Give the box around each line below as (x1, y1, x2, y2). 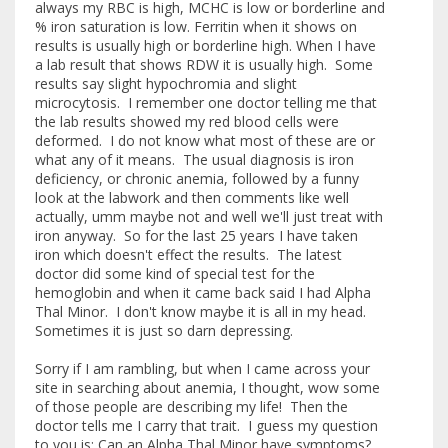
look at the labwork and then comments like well (35, 188, 349, 208)
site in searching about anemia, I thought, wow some (35, 378, 380, 398)
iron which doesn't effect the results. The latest (35, 245, 342, 265)
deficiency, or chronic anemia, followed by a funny (35, 169, 359, 189)
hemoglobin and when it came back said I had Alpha (35, 283, 371, 303)
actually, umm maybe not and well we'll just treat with (35, 207, 383, 227)
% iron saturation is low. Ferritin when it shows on (35, 17, 357, 37)
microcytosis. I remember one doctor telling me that (35, 93, 377, 113)
